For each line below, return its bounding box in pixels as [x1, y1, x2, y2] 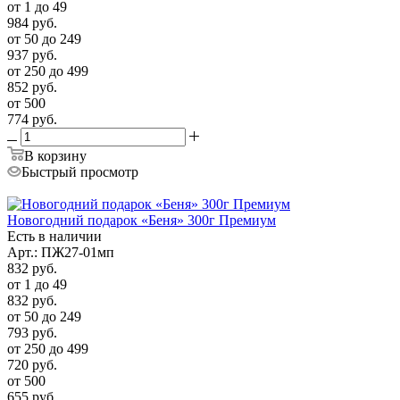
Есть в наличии [7, 228, 102, 244]
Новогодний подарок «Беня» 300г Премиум [7, 212, 276, 228]
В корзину [24, 147, 87, 163]
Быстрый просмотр [21, 163, 138, 179]
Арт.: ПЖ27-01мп [7, 244, 114, 260]
